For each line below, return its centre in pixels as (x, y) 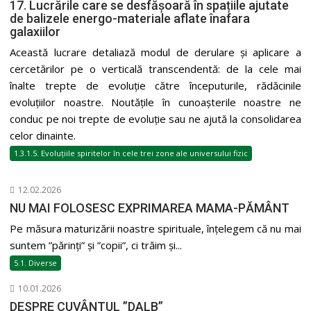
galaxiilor (35, 31)
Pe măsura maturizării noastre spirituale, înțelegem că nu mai (155, 228)
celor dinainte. (43, 135)
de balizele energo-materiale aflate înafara (130, 18)
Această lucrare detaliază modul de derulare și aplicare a (155, 52)
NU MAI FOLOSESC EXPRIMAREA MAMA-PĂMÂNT (150, 208)
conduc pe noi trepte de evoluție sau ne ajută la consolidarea (155, 118)
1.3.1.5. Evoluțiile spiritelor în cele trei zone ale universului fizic (131, 153)
